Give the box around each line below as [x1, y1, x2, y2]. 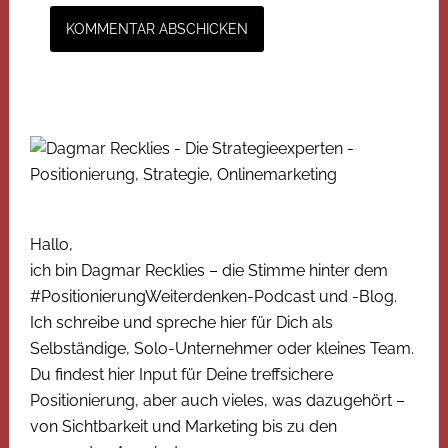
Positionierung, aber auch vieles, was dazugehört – [29, 390, 405, 410]
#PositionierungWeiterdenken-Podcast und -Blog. [29, 286, 397, 306]
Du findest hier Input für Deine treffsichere [29, 364, 333, 384]
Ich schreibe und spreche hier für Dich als [29, 312, 333, 332]
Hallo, [29, 234, 73, 254]
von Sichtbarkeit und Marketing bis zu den [29, 416, 337, 436]
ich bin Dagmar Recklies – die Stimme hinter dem [29, 260, 388, 280]
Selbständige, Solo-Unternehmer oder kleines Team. [29, 338, 414, 358]
